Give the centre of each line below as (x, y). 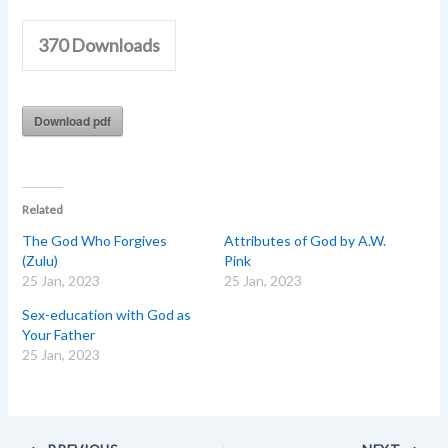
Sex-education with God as (107, 315)
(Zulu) (40, 261)
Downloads (114, 44)
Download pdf (73, 120)
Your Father (59, 335)
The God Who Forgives (95, 241)
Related (43, 210)
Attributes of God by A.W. (305, 241)
